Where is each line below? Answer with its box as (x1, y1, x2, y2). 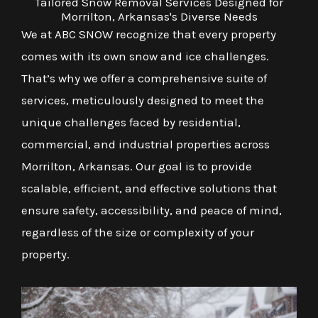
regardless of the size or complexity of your (21, 225, 254, 239)
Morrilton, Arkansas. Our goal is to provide (21, 159, 252, 173)
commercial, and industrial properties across (21, 137, 270, 151)
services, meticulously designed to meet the (21, 93, 264, 107)
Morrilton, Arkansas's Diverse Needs (60, 9, 258, 23)
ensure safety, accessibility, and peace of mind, (21, 203, 282, 217)
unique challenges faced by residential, (21, 115, 241, 129)
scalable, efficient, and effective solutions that (21, 181, 277, 195)
